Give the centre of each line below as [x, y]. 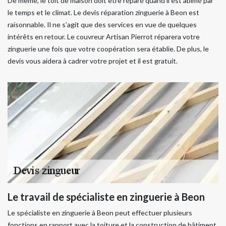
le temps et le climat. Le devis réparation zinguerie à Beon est [103, 12]
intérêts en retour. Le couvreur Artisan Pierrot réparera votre [104, 37]
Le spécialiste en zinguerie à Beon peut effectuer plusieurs [100, 213]
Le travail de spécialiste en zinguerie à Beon [106, 197]
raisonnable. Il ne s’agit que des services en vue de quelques [102, 24]
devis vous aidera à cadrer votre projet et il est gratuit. [93, 61]
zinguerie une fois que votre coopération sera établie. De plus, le [108, 49]
